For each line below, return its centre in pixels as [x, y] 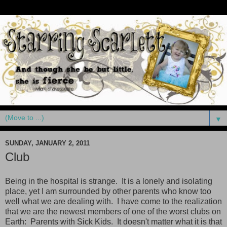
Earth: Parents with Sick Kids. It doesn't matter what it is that [113, 221]
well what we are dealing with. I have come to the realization [113, 201]
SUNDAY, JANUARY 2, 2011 [47, 143]
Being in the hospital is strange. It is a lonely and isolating [109, 181]
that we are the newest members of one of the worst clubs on [113, 211]
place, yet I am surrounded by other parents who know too [108, 191]
